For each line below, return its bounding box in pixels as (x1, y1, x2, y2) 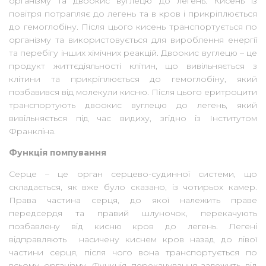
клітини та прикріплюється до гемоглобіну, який (9, 74, 257, 85)
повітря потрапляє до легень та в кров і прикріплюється (9, 8, 257, 20)
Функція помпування (9, 147, 106, 159)
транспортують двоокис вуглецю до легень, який (9, 100, 257, 111)
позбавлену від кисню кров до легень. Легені (9, 221, 257, 232)
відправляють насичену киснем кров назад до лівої (9, 234, 257, 245)
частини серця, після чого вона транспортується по (9, 247, 257, 258)
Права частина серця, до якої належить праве (9, 195, 257, 206)
